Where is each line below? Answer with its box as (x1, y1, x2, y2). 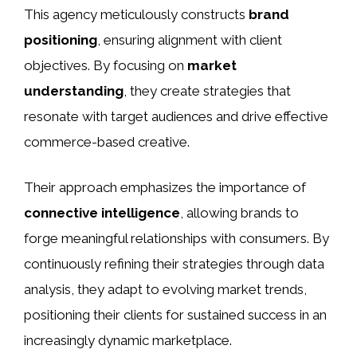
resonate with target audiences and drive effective (24, 108, 328, 124)
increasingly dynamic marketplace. (24, 332, 232, 349)
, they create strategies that (124, 82, 291, 99)
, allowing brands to (180, 205, 299, 222)
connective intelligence (24, 205, 180, 222)
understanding (24, 82, 124, 99)
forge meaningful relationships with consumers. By (24, 230, 329, 247)
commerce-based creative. (24, 133, 190, 150)
